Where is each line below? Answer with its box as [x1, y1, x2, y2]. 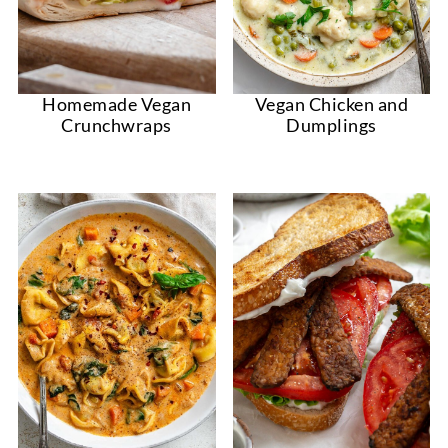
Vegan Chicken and [254, 93, 409, 116]
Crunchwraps [61, 114, 172, 137]
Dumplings [286, 114, 377, 137]
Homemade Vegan [42, 93, 192, 116]
